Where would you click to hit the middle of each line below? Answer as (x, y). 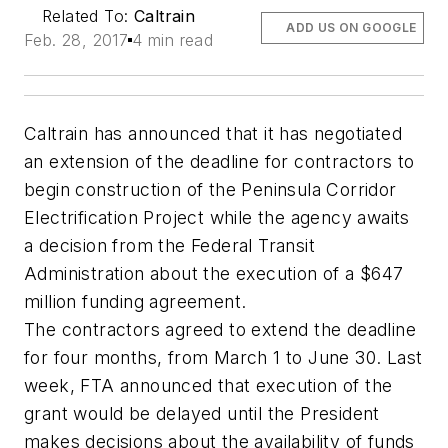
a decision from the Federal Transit (169, 246)
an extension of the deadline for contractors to (219, 162)
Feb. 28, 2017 (76, 40)
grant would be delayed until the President (202, 414)
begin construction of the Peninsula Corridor (210, 190)
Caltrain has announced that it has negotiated (213, 134)
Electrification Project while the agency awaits (217, 218)
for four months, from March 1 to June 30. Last (223, 358)
